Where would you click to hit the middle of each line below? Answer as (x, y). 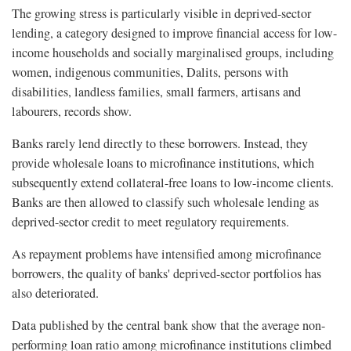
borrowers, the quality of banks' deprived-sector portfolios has (166, 274)
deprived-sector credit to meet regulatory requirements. (150, 222)
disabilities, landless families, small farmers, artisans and (156, 92)
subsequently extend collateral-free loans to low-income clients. (173, 183)
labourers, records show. (72, 112)
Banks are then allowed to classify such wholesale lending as (165, 203)
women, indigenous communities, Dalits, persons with (150, 72)
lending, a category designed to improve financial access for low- (174, 33)
